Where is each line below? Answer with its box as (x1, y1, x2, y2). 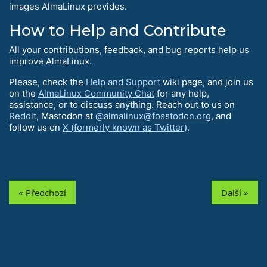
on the (9, 88, 38, 100)
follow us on (9, 122, 63, 133)
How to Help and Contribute (9, 21, 226, 40)
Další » (221, 187, 249, 199)
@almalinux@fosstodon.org (95, 110, 211, 122)
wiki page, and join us (160, 76, 253, 88)
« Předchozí (18, 187, 66, 199)
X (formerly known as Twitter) (63, 122, 187, 133)
